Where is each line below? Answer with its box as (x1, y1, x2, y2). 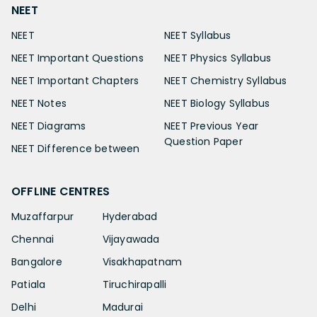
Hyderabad (102, 209, 158, 224)
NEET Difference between (11, 142, 140, 156)
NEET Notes (11, 96, 67, 111)
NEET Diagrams (11, 119, 86, 134)
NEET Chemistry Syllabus (164, 74, 287, 88)
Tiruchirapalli (102, 277, 167, 292)
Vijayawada (102, 232, 160, 247)
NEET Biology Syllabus (164, 96, 270, 111)
